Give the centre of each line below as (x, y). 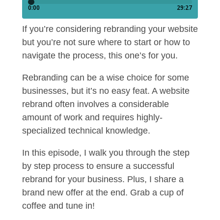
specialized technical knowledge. (86, 131)
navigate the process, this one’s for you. (100, 55)
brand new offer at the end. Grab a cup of (103, 192)
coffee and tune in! (58, 206)
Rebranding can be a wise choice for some (105, 78)
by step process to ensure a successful (98, 166)
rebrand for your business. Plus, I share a (103, 179)
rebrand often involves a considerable (95, 104)
